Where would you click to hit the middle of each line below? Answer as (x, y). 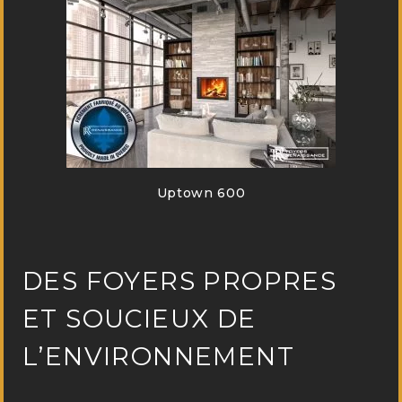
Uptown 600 (201, 192)
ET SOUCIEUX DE (140, 319)
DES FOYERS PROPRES (180, 281)
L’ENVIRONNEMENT (158, 357)
